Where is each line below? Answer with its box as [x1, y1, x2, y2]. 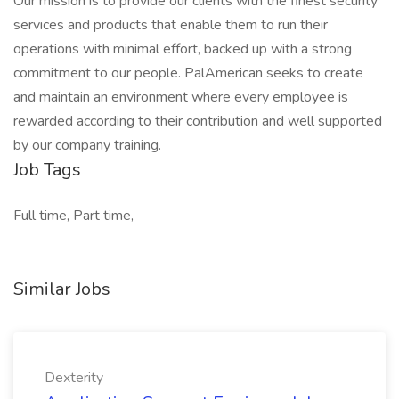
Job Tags [13, 158, 81, 182]
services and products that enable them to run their [13, 15, 328, 35]
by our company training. [13, 135, 161, 155]
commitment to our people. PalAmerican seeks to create [13, 63, 363, 83]
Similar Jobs [13, 277, 110, 301]
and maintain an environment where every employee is [13, 87, 348, 107]
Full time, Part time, [13, 206, 134, 225]
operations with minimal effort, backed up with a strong [13, 39, 352, 59]
